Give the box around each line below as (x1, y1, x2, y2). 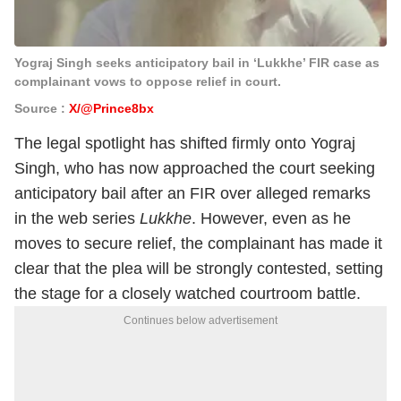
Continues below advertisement (124, 314, 277, 327)
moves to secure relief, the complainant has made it (14, 235, 382, 252)
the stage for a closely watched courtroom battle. (14, 285, 361, 303)
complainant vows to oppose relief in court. (14, 74, 281, 89)
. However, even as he (192, 209, 351, 227)
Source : (14, 101, 69, 115)
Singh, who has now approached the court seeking (14, 159, 375, 177)
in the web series (14, 209, 140, 227)
